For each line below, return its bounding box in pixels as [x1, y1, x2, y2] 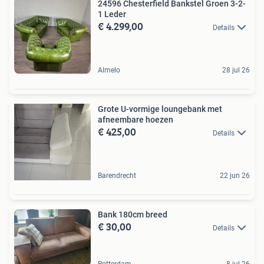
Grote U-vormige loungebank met [98, 104, 222, 114]
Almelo [98, 65, 120, 74]
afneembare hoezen [98, 114, 173, 124]
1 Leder [98, 9, 126, 19]
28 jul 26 [222, 65, 250, 74]
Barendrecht [98, 171, 136, 180]
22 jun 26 [220, 171, 250, 180]
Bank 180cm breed [98, 209, 167, 219]
